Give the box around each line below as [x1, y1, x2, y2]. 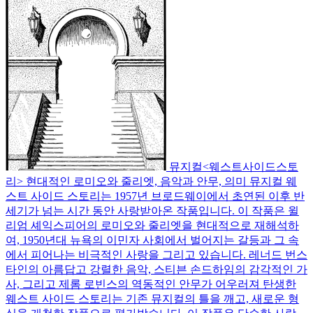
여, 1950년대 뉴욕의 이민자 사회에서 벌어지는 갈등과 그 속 [6, 233, 299, 246]
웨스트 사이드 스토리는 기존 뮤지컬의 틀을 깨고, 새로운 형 [6, 292, 299, 305]
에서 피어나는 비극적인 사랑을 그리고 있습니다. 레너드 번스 [6, 248, 307, 261]
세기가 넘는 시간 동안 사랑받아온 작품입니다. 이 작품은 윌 [6, 204, 299, 217]
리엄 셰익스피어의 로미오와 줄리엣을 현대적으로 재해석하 [6, 219, 299, 231]
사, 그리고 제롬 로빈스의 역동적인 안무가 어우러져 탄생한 [6, 277, 296, 290]
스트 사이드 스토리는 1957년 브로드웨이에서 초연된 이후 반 [6, 189, 305, 202]
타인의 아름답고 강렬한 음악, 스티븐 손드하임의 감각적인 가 [6, 263, 307, 275]
